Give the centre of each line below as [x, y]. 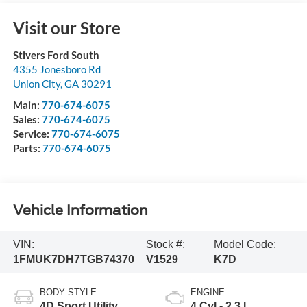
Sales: [27, 119]
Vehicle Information [80, 211]
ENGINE [208, 292]
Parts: [27, 148]
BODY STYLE [68, 292]
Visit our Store [66, 27]
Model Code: [245, 245]
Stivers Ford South [56, 54]
